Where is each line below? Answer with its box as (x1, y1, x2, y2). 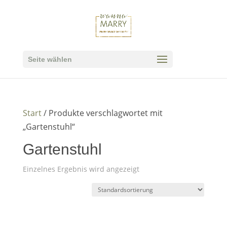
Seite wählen (27, 55, 72, 63)
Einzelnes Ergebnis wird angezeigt (22, 164, 139, 174)
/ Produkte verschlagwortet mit (41, 107, 163, 119)
